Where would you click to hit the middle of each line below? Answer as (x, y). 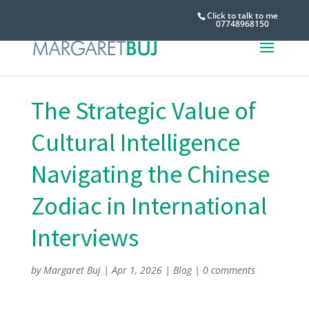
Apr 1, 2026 (137, 270)
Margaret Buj (72, 270)
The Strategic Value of (143, 111)
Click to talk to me (243, 15)
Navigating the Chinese (150, 174)
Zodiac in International (149, 206)
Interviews (84, 238)
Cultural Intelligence (135, 142)
